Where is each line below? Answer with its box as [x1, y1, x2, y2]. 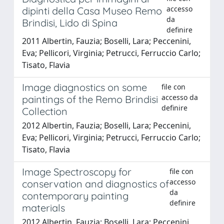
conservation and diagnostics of [22, 177, 169, 190]
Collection [22, 104, 67, 117]
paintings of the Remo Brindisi [22, 92, 158, 105]
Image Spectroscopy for [22, 165, 131, 178]
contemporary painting [22, 189, 128, 202]
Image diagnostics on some [22, 80, 147, 93]
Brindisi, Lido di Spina [22, 16, 117, 29]
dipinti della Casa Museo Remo [22, 4, 162, 17]
